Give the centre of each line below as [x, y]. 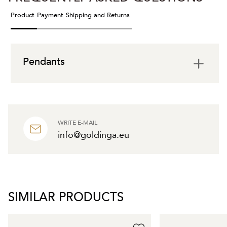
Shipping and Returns [98, 15]
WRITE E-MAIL [78, 123]
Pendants [44, 62]
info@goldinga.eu [93, 135]
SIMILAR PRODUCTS [66, 198]
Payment [50, 15]
